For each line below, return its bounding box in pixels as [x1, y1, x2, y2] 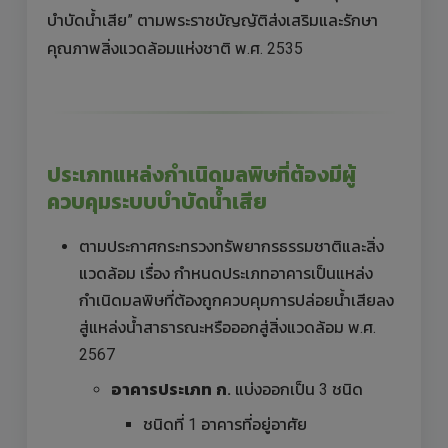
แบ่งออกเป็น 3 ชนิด [231, 379, 363, 399]
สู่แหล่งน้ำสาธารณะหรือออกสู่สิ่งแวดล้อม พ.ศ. [79, 317, 376, 337]
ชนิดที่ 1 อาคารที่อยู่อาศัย [143, 414, 307, 434]
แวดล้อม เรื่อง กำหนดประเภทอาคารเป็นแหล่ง [79, 263, 373, 283]
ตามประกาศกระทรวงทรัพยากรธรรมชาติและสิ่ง [79, 236, 384, 256]
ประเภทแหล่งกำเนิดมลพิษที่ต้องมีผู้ [47, 162, 356, 187]
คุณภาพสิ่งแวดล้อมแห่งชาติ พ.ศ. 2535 [47, 38, 303, 58]
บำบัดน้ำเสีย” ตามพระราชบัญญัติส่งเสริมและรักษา [47, 10, 378, 30]
